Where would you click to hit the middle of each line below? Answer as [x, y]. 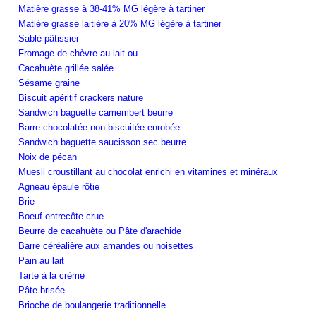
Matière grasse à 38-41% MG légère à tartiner [111, 8]
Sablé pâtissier [49, 38]
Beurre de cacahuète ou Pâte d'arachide [100, 231]
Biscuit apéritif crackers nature [81, 97]
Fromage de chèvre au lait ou [78, 53]
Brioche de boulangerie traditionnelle [92, 305]
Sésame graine [49, 83]
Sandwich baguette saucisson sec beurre [102, 142]
